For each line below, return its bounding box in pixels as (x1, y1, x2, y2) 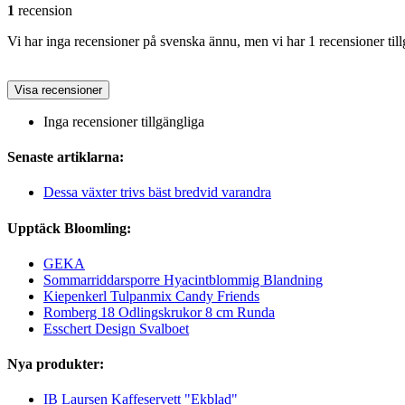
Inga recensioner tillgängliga (43, 113, 204, 129)
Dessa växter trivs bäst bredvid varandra (43, 184, 271, 201)
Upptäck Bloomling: (7, 220, 131, 236)
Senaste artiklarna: (7, 149, 124, 165)
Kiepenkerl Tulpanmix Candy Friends (43, 287, 259, 304)
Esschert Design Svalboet (43, 320, 189, 336)
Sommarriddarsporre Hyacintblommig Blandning (43, 271, 323, 287)
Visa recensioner (14, 82, 102, 97)
